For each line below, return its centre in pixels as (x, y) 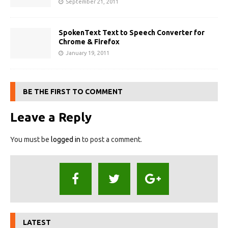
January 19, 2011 (88, 53)
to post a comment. (111, 139)
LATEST (37, 222)
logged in (66, 139)
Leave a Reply (51, 117)
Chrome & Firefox (89, 41)
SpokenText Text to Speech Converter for (132, 32)
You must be (31, 139)
